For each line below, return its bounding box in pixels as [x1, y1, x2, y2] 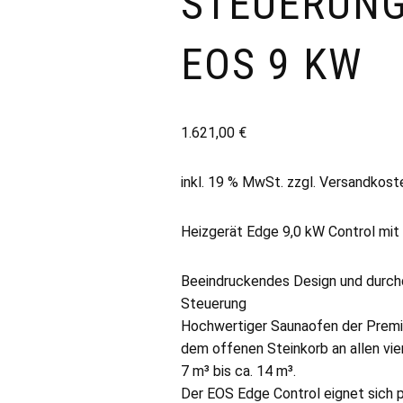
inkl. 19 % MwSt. [181, 174, 284, 191]
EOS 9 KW [181, 39, 364, 90]
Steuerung [181, 295, 247, 312]
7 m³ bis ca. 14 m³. [181, 363, 297, 380]
